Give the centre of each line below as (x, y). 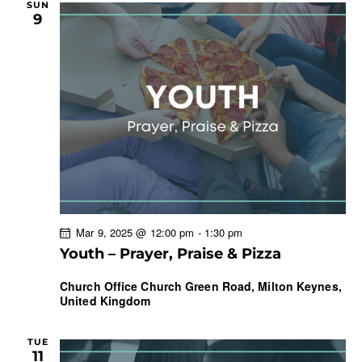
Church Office (101, 286)
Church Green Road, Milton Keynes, (241, 286)
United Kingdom (105, 301)
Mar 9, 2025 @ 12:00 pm (135, 233)
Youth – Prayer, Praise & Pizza (170, 254)
